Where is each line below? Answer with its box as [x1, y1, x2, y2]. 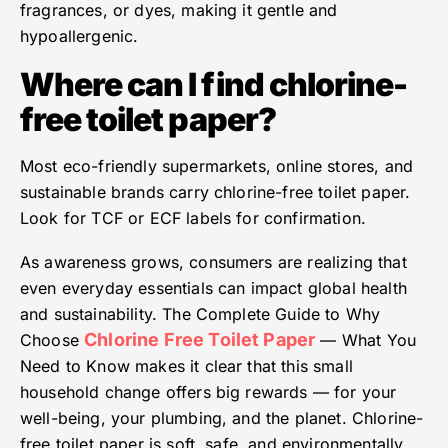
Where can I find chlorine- [20, 65, 408, 105]
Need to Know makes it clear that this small [20, 356, 353, 377]
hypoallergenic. [20, 26, 139, 47]
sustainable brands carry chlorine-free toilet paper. [20, 182, 411, 203]
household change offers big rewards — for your [20, 382, 397, 403]
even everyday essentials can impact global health [20, 278, 407, 299]
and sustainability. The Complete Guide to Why [20, 304, 381, 325]
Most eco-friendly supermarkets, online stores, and [20, 156, 414, 177]
